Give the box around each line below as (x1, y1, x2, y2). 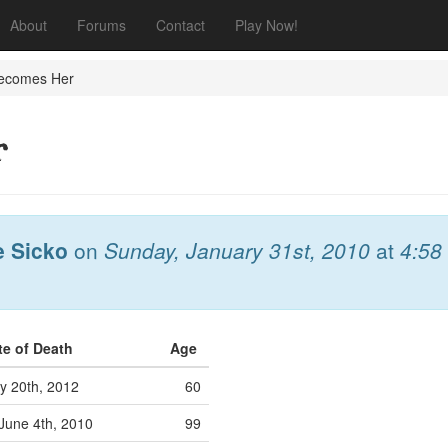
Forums (77, 15, 126, 35)
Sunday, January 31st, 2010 (104, 235, 370, 265)
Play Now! (235, 15, 298, 35)
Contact (156, 15, 205, 35)
